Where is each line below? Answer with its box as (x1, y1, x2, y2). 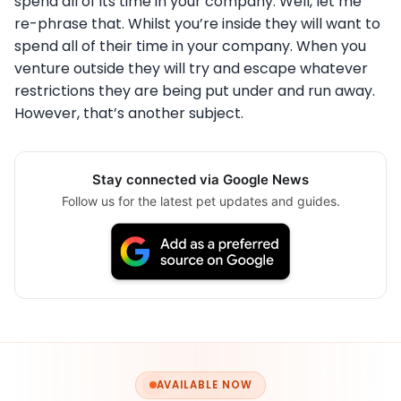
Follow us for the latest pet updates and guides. (61, 193, 340, 209)
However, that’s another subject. (14, 103, 243, 124)
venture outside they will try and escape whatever (14, 58, 368, 80)
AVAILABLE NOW (156, 377, 252, 392)
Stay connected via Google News (92, 171, 309, 189)
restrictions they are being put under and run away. (14, 81, 375, 102)
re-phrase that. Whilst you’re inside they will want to (14, 13, 380, 35)
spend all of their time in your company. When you (14, 36, 366, 57)
